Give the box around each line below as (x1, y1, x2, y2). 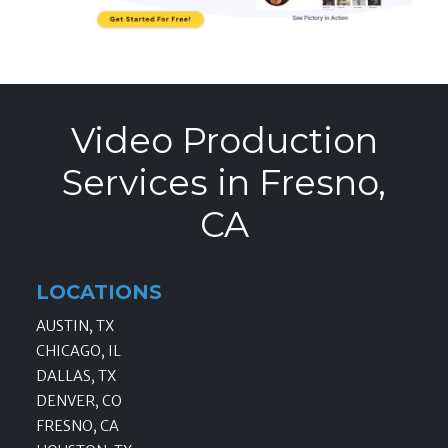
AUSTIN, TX (36, 317, 114, 336)
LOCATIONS (36, 280, 162, 305)
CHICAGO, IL (36, 342, 121, 361)
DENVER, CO (36, 392, 122, 411)
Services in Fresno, (62, 161, 386, 205)
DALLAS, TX (36, 367, 116, 386)
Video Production (70, 119, 378, 163)
